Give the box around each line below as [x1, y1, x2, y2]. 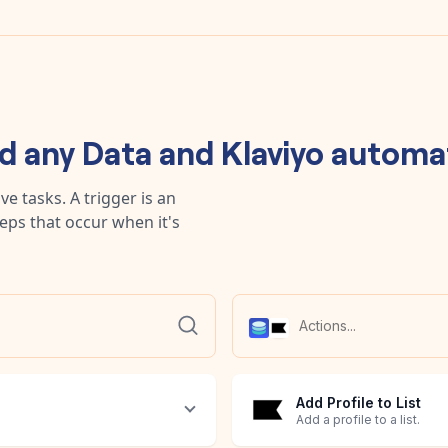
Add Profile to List [296, 394, 421, 412]
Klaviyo [220, 128, 324, 173]
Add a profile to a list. [296, 412, 420, 428]
